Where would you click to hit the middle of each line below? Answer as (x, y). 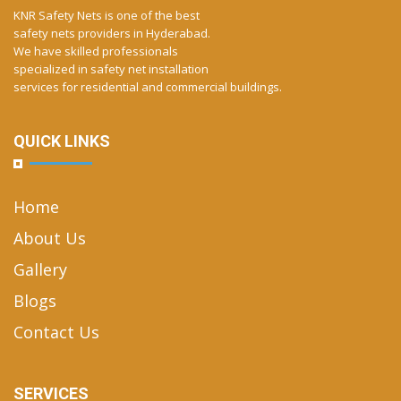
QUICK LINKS (62, 141)
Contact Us (56, 333)
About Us (50, 239)
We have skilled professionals (96, 51)
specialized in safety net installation (111, 69)
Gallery (40, 270)
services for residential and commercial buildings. (148, 87)
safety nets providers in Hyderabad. (112, 34)
